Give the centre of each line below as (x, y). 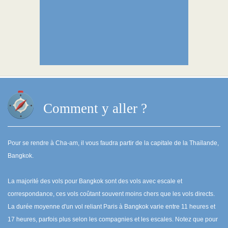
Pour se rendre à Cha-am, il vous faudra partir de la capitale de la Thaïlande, (113, 143)
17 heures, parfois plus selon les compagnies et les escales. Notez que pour (113, 219)
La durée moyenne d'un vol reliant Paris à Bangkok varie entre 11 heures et (111, 207)
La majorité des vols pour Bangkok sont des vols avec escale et (95, 181)
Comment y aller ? (95, 108)
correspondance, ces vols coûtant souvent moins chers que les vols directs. (111, 194)
